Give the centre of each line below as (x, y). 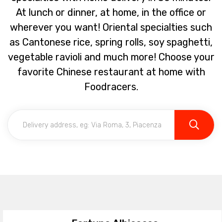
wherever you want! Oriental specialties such (111, 27)
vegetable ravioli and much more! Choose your (111, 57)
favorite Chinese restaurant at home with (111, 72)
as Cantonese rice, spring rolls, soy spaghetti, (111, 42)
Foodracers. (111, 87)
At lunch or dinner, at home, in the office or (111, 12)
